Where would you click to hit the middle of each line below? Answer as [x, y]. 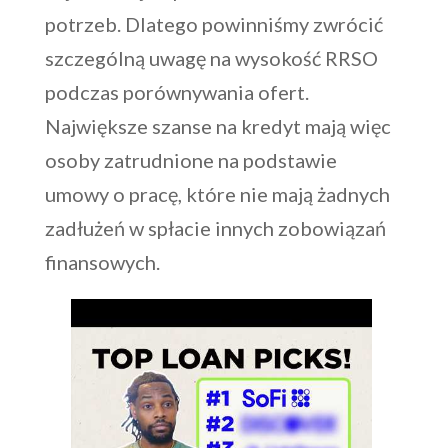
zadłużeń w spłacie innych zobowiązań [215, 228]
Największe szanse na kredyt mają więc [217, 126]
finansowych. [102, 262]
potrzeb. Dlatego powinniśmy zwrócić [213, 24]
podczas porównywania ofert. [176, 92]
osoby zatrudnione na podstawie [190, 160]
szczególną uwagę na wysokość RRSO [211, 58]
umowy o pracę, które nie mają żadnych [217, 194]
